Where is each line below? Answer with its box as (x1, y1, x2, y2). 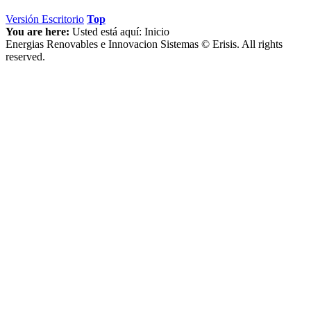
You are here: (6, 26, 69, 38)
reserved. (6, 51, 45, 63)
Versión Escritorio (6, 13, 84, 26)
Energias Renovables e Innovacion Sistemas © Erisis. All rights (6, 38, 283, 51)
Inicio (144, 26, 169, 38)
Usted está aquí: (72, 26, 142, 38)
